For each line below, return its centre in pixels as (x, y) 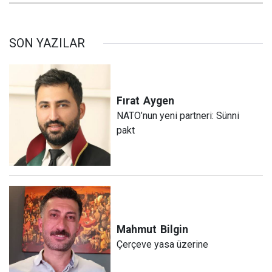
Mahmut (137, 229)
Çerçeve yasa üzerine (163, 244)
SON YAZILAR (47, 43)
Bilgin (175, 229)
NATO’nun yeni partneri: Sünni (178, 115)
